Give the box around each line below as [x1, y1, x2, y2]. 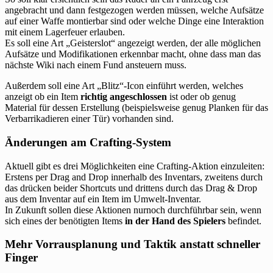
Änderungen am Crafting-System [5, 135, 171, 149]
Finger [5, 251, 38, 264]
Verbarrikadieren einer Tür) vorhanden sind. [5, 113, 174, 124]
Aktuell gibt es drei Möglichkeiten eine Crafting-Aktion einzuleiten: [5, 160, 264, 171]
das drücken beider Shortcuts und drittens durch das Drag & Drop [5, 182, 257, 193]
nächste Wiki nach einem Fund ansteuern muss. [5, 60, 186, 71]
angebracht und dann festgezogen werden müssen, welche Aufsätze [5, 5, 264, 16]
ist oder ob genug [167, 91, 236, 102]
